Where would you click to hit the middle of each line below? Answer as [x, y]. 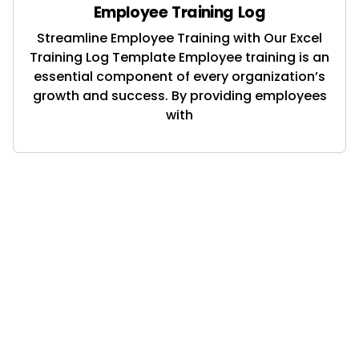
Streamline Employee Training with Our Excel [179, 38]
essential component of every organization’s [179, 76]
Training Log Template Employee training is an [179, 57]
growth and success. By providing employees [179, 95]
